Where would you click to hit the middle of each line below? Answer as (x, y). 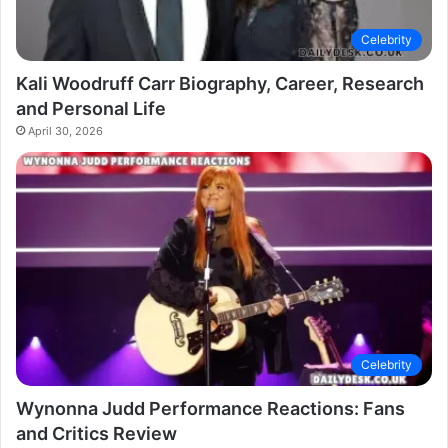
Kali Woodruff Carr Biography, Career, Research (220, 83)
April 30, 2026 (65, 130)
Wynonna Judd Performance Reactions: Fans (210, 409)
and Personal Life (91, 108)
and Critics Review (96, 434)
